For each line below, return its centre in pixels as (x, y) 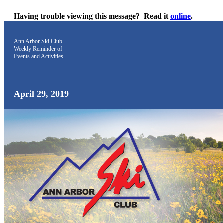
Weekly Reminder (35, 49)
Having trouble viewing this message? (77, 16)
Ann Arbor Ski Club (38, 41)
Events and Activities (39, 56)
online (180, 16)
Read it (157, 16)
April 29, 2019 (41, 94)
